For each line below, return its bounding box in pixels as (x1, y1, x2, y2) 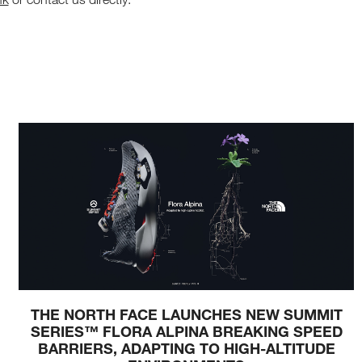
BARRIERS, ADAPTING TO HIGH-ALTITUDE (37, 339, 335, 358)
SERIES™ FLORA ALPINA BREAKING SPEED (30, 322, 343, 341)
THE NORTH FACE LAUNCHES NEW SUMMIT (30, 305, 343, 324)
